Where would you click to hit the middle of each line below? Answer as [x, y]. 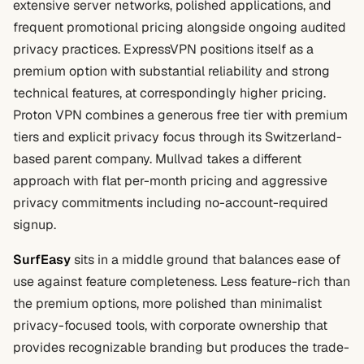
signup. [35, 225]
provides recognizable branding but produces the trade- [181, 347]
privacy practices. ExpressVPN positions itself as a [163, 49]
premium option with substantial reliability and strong [171, 71]
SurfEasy [42, 260]
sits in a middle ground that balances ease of [206, 260]
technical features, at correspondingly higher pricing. [169, 93]
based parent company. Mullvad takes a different [157, 159]
